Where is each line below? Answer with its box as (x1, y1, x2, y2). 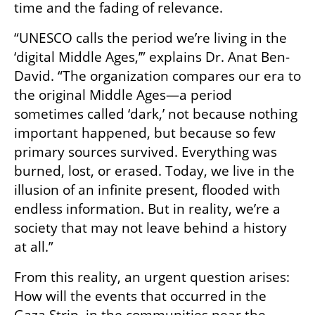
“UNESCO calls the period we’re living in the (14, 29, 287, 48)
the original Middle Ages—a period (14, 86, 232, 105)
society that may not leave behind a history (14, 219, 287, 238)
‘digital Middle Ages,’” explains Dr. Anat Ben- (14, 48, 290, 67)
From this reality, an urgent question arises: (14, 268, 290, 287)
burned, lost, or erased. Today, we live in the (14, 162, 295, 181)
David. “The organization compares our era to (14, 67, 301, 86)
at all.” (14, 238, 53, 257)
